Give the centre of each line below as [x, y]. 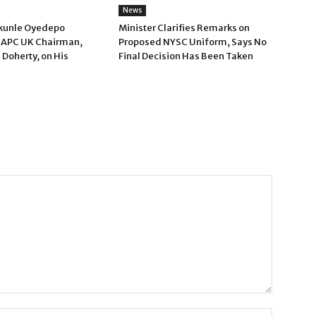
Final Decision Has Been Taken [186, 56]
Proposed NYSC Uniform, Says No [193, 42]
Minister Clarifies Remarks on [184, 28]
